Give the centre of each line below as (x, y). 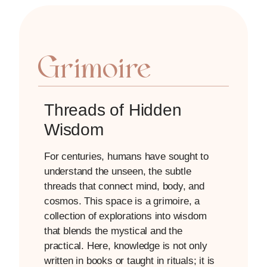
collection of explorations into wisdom (125, 216)
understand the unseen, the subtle (118, 171)
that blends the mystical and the (113, 231)
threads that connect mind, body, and (124, 186)
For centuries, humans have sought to (126, 156)
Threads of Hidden (113, 110)
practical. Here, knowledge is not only (126, 246)
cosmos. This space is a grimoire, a (122, 201)
